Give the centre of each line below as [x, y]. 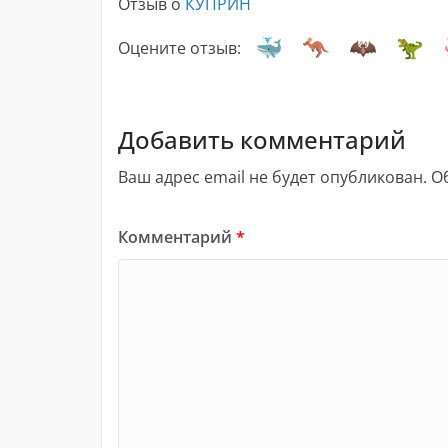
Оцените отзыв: [179, 48]
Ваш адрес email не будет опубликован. [272, 177]
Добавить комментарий [262, 140]
